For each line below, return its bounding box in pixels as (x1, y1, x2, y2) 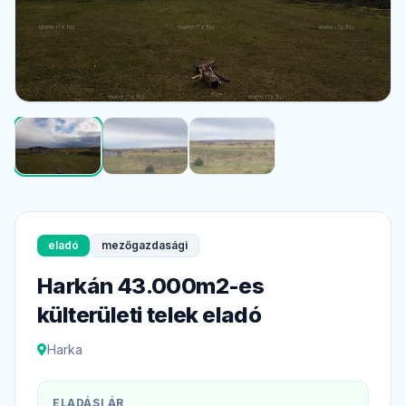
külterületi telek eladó (37, 301, 262, 328)
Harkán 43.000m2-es (37, 272, 265, 299)
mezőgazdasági (101, 237, 188, 252)
